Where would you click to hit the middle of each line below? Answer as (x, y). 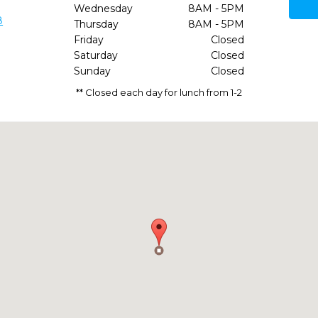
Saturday (95, 55)
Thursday (96, 24)
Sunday (92, 71)
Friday (88, 40)
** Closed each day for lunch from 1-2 (159, 92)
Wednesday (103, 9)
